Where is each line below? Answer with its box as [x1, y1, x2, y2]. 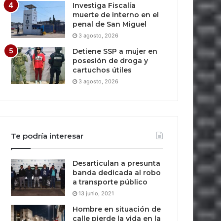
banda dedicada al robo [73, 168, 161, 177]
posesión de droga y [73, 56, 148, 65]
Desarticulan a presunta [73, 159, 161, 168]
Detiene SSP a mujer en [73, 47, 158, 56]
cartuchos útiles [73, 66, 132, 74]
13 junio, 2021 [78, 190, 114, 197]
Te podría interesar [11, 131, 84, 141]
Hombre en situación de [73, 205, 161, 214]
